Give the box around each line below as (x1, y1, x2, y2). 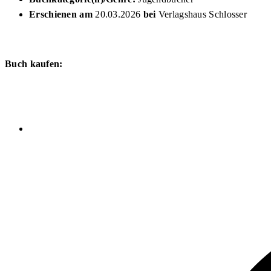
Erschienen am (29, 9, 93, 20)
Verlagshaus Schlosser (158, 9, 247, 20)
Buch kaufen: (5, 59, 63, 70)
